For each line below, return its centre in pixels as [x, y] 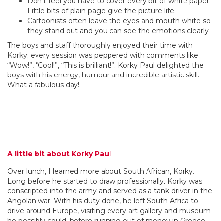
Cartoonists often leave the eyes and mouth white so [119, 20]
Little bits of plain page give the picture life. [101, 11]
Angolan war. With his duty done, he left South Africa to [103, 201]
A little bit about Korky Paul [59, 154]
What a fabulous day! [43, 85]
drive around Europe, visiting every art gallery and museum [109, 210]
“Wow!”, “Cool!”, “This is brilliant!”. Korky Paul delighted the [106, 65]
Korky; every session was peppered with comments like [103, 55]
